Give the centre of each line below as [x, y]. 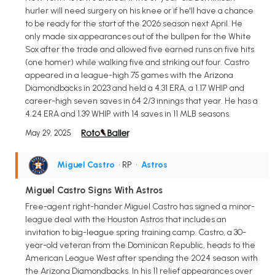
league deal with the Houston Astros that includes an [126, 219]
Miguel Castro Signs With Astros [94, 190]
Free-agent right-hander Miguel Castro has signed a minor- [140, 206]
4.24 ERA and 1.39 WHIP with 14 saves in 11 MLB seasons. [128, 114]
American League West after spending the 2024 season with [141, 258]
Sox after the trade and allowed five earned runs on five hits [140, 49]
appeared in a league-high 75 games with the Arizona [129, 75]
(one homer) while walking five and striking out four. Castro [137, 62]
